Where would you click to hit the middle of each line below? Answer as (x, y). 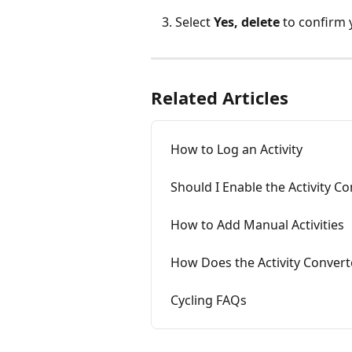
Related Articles (220, 97)
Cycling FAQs (209, 300)
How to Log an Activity (236, 149)
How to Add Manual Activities (257, 224)
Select (194, 22)
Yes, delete (247, 22)
